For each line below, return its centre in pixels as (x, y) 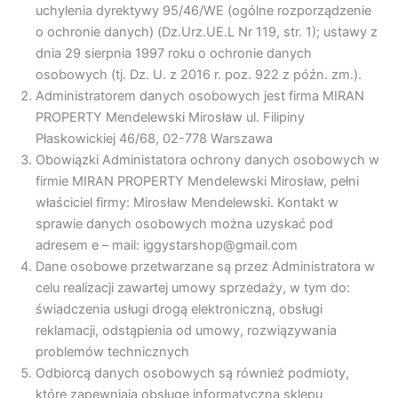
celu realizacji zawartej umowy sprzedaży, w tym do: (193, 288)
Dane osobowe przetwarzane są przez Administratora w (205, 267)
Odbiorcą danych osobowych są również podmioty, (192, 374)
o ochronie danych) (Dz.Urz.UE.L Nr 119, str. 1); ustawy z (207, 32)
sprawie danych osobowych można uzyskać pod (184, 224)
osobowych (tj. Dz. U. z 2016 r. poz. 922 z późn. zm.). (199, 75)
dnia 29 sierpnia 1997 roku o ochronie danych (174, 54)
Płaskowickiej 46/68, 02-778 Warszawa (154, 139)
